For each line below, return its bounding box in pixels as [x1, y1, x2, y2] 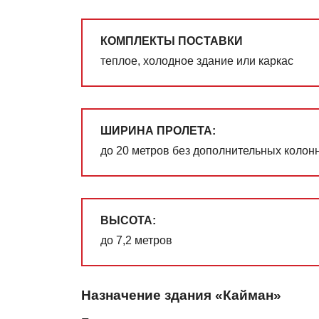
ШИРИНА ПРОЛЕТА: [100, 125, 216, 137]
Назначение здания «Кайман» [81, 288, 281, 303]
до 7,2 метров [100, 234, 172, 247]
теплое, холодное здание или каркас [100, 55, 293, 68]
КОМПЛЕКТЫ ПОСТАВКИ [100, 35, 243, 48]
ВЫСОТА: [100, 214, 156, 227]
